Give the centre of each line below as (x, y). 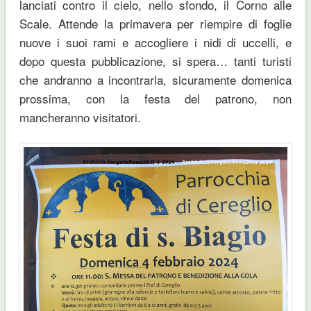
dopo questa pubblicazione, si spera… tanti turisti (155, 60)
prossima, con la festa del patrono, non (155, 98)
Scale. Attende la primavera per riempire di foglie (155, 23)
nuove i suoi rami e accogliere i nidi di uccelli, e (155, 42)
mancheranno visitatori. (80, 117)
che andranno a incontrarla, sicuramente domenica (155, 79)
